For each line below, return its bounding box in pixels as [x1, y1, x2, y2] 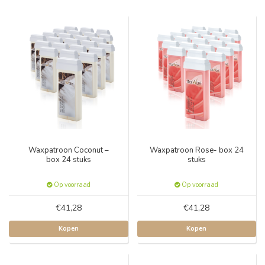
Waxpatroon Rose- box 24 [149, 144, 244, 156]
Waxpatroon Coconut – [28, 144, 109, 156]
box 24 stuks [46, 154, 91, 165]
